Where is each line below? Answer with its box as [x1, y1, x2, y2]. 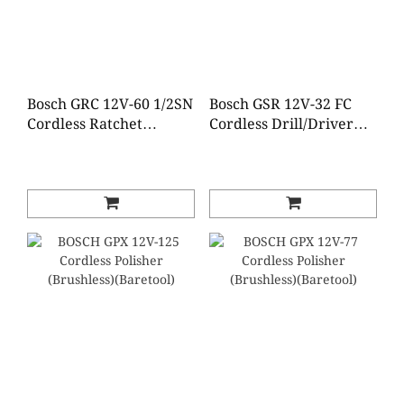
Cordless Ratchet [27, 115, 142, 133]
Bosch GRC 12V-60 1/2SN [27, 96, 193, 113]
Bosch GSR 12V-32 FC [209, 96, 352, 113]
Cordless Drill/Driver [209, 115, 353, 133]
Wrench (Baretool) [27, 135, 156, 152]
